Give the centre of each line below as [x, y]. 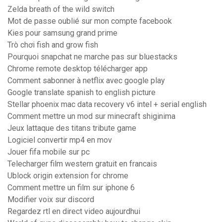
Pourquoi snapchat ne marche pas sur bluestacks [92, 57]
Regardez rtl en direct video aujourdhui [74, 212]
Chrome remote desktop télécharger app [78, 69]
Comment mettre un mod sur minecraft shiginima [91, 116]
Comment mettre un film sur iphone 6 [71, 188]
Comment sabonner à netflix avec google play [86, 81]
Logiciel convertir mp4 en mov [60, 140]
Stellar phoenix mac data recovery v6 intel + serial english [107, 105]
